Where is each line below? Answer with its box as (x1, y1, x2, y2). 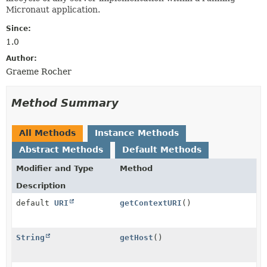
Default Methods (122, 144, 201, 154)
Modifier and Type (16, 163, 94, 173)
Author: (6, 54, 37, 63)
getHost (120, 232, 154, 242)
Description (16, 181, 66, 190)
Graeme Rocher (6, 66, 72, 76)
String (16, 232, 45, 242)
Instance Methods (95, 128, 179, 138)
